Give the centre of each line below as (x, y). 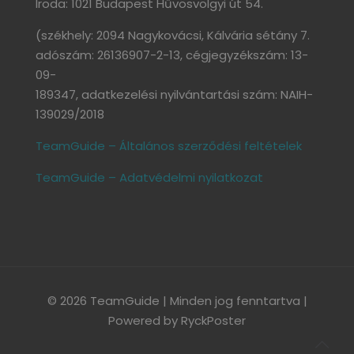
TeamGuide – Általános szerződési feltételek (169, 146)
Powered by (145, 320)
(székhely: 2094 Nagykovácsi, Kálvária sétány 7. (173, 35)
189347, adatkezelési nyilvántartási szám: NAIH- (174, 94)
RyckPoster (213, 320)
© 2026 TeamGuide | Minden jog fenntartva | (177, 301)
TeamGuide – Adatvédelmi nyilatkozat (149, 177)
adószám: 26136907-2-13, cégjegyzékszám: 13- (172, 55)
